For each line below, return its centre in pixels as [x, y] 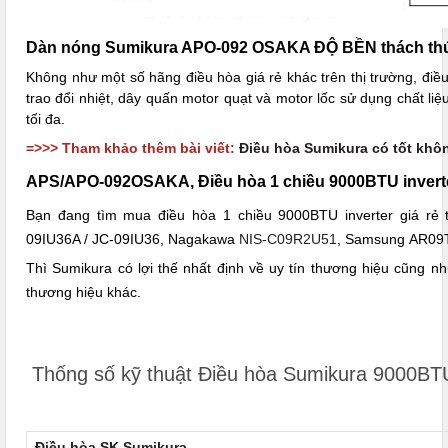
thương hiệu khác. [83, 292]
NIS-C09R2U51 [288, 239]
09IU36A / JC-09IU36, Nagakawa [132, 239]
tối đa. [45, 119]
